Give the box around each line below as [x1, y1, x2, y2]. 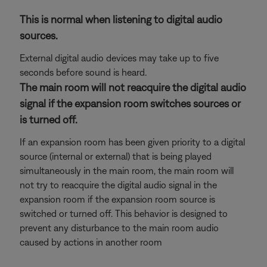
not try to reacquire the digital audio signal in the [20, 179, 217, 190]
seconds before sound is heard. [20, 67, 147, 77]
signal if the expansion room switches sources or [20, 97, 241, 110]
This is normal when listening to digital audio [20, 13, 222, 26]
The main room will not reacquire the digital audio [20, 81, 246, 94]
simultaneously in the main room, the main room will [20, 165, 234, 176]
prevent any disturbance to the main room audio [20, 222, 219, 233]
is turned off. [20, 113, 77, 126]
